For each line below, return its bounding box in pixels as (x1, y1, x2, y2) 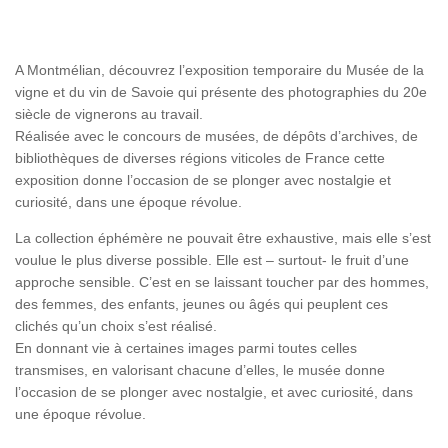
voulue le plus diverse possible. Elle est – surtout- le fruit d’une (15, 252, 409, 269)
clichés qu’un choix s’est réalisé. (15, 318, 217, 335)
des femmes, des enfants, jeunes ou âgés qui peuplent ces (15, 296, 388, 313)
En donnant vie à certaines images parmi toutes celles (15, 340, 357, 357)
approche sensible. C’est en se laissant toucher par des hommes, (15, 274, 429, 291)
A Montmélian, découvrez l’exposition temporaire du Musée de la (15, 62, 424, 79)
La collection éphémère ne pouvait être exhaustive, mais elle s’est (15, 230, 431, 247)
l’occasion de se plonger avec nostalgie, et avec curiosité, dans (15, 384, 413, 401)
